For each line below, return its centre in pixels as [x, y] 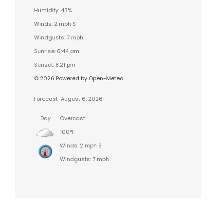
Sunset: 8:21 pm [55, 64]
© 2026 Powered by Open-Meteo [79, 78]
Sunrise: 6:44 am [57, 51]
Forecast [46, 99]
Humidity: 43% [53, 10]
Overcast [73, 118]
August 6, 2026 [81, 99]
